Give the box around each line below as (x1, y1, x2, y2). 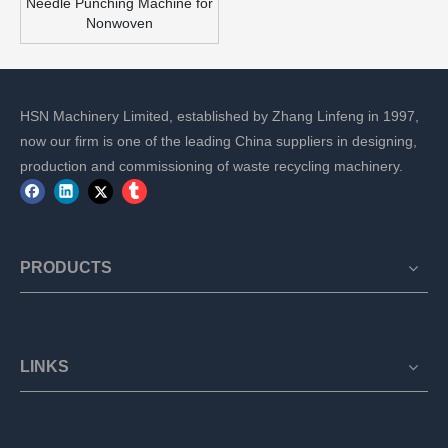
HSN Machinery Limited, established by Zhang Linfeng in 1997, (20, 107, 419, 124)
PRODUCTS (20, 259, 112, 277)
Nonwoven (86, 14, 153, 31)
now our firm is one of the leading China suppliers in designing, (20, 132, 417, 149)
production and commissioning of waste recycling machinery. (20, 157, 403, 174)
